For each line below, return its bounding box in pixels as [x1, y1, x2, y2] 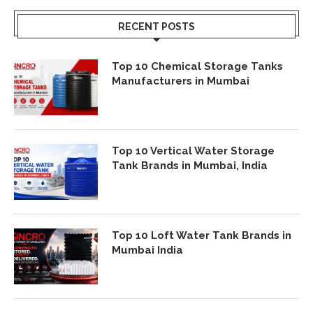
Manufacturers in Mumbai [112, 74, 252, 87]
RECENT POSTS [118, 20, 195, 32]
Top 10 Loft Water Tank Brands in [112, 228, 291, 242]
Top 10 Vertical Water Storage [112, 144, 275, 157]
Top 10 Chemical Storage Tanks [112, 59, 283, 73]
